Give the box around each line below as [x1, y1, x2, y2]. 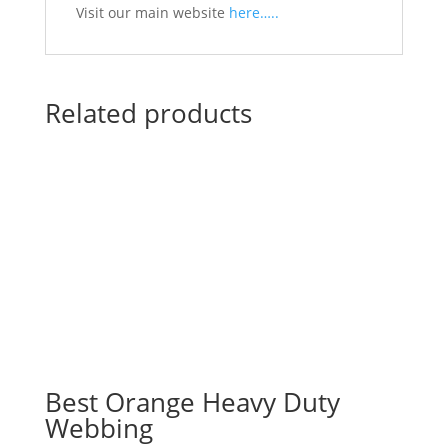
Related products [44, 95, 252, 131]
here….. [228, 3, 279, 22]
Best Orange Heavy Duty [44, 384, 340, 420]
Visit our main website [75, 3, 229, 22]
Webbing [44, 410, 153, 446]
